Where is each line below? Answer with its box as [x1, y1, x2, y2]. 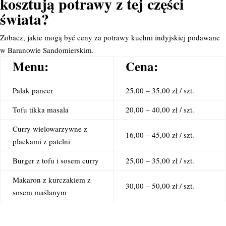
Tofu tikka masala [13, 104, 69, 115]
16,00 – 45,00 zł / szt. [126, 130, 194, 140]
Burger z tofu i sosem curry [13, 155, 99, 165]
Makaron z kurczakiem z [13, 175, 91, 185]
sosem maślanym [13, 187, 67, 197]
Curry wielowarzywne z [13, 124, 87, 134]
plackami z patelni [13, 136, 70, 146]
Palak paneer [13, 85, 53, 95]
